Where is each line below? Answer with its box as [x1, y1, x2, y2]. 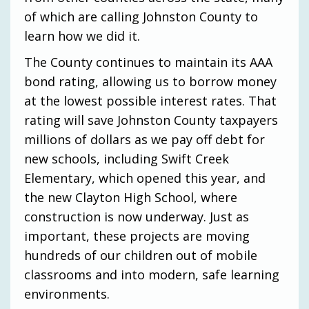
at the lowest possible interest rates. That [24, 92, 277, 109]
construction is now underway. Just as [24, 208, 249, 225]
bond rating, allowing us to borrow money [24, 72, 277, 90]
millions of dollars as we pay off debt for [24, 130, 265, 148]
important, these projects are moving [24, 227, 250, 244]
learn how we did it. [24, 27, 140, 44]
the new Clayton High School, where [24, 188, 237, 206]
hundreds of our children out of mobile [24, 246, 257, 263]
